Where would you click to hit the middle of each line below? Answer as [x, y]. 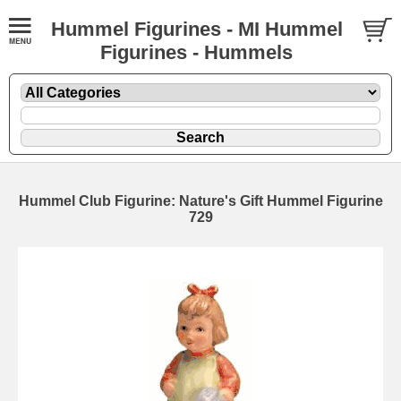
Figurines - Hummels [196, 52]
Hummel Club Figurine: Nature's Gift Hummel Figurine [200, 200]
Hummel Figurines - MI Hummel [196, 29]
